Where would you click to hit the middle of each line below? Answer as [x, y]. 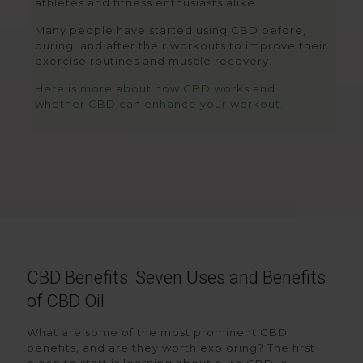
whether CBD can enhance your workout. [159, 104]
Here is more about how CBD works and [155, 88]
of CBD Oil [66, 301]
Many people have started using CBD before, [171, 30]
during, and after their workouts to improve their [181, 45]
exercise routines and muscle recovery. [154, 61]
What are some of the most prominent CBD [157, 332]
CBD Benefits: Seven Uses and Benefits [176, 278]
